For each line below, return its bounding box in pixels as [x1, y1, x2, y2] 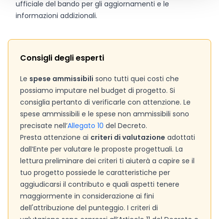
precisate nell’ [20, 121, 67, 131]
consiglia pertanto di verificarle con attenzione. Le [20, 97, 191, 107]
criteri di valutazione [90, 132, 165, 142]
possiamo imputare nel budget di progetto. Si [20, 86, 175, 95]
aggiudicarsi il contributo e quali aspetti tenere [20, 179, 179, 189]
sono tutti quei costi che [93, 74, 179, 84]
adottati [165, 132, 195, 142]
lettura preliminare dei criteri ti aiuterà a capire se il [20, 156, 195, 166]
